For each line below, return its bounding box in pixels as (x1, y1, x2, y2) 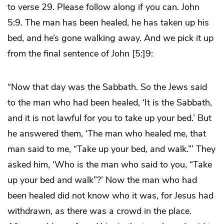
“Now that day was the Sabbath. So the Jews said (7, 81, 207, 93)
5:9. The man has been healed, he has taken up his (7, 16, 209, 29)
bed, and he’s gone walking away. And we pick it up (7, 32, 213, 44)
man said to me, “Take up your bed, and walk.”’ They (7, 143, 215, 155)
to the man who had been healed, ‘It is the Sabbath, (7, 96, 212, 109)
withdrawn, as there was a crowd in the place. (7, 205, 191, 217)
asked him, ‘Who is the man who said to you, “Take (7, 158, 212, 171)
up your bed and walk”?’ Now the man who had (7, 174, 197, 186)
